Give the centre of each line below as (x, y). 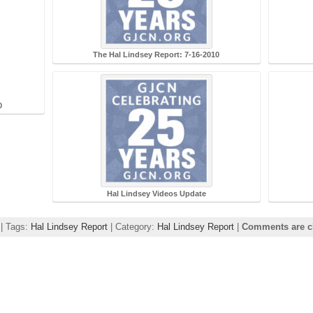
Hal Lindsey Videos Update (156, 193)
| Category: (132, 227)
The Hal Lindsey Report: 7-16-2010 (156, 55)
